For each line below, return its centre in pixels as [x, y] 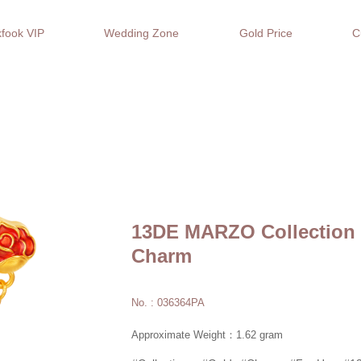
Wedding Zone [142, 33]
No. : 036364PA [168, 303]
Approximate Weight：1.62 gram [207, 335]
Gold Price [266, 33]
